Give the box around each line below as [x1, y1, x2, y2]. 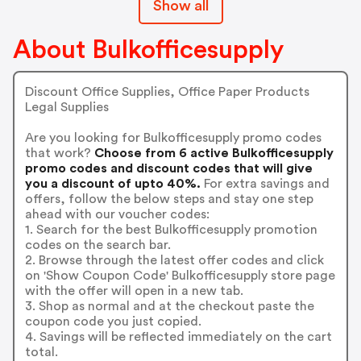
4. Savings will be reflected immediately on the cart [24, 330, 332, 344]
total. [24, 346, 58, 359]
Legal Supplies [24, 101, 109, 114]
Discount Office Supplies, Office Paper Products [24, 85, 309, 99]
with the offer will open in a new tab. [24, 284, 243, 298]
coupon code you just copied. [24, 315, 201, 329]
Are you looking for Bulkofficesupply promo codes [24, 131, 322, 145]
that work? [24, 147, 91, 160]
